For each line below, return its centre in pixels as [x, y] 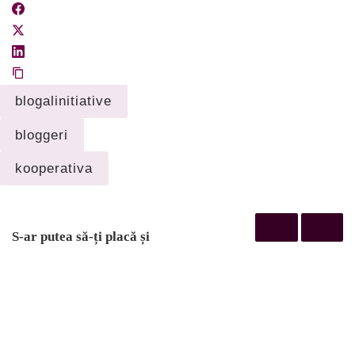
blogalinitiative [64, 101]
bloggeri [42, 134]
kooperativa [54, 168]
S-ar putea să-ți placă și [81, 236]
